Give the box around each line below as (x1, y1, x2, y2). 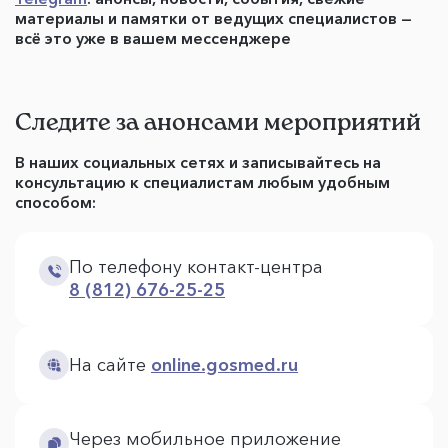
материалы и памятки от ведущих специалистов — (15, 8, 412, 28)
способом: (15, 192, 96, 212)
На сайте (69, 353, 151, 376)
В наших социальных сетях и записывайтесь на (15, 152, 381, 172)
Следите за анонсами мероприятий (15, 107, 421, 136)
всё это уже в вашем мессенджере (15, 28, 291, 48)
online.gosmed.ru (151, 353, 298, 376)
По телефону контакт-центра (69, 256, 323, 278)
